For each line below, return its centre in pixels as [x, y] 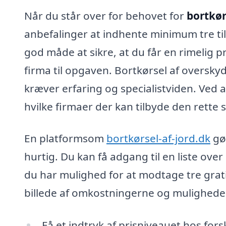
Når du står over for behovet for [105, 15]
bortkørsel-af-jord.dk [158, 138]
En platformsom [65, 138]
